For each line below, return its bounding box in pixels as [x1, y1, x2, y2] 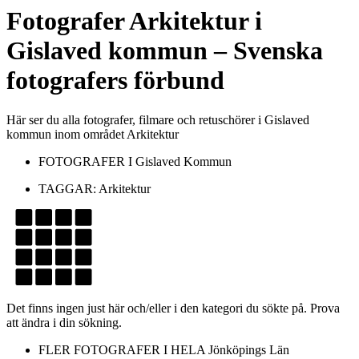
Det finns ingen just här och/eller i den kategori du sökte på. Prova [6, 301, 340, 315]
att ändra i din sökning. [6, 315, 122, 329]
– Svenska [208, 36, 323, 66]
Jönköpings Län [208, 342, 289, 357]
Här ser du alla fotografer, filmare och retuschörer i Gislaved [6, 112, 309, 127]
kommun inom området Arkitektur [6, 127, 179, 141]
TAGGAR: [38, 181, 99, 196]
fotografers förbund [6, 66, 224, 95]
